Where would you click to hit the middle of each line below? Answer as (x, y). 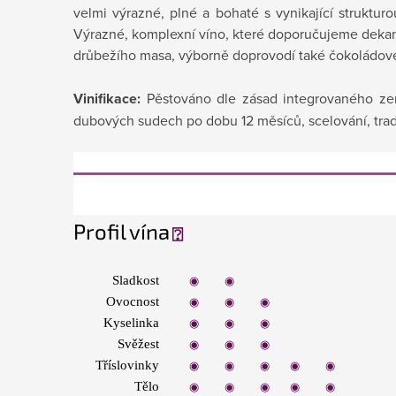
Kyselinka (131, 322)
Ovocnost (133, 301)
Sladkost (136, 280)
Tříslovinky (127, 365)
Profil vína (122, 231)
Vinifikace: (110, 99)
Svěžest (138, 343)
